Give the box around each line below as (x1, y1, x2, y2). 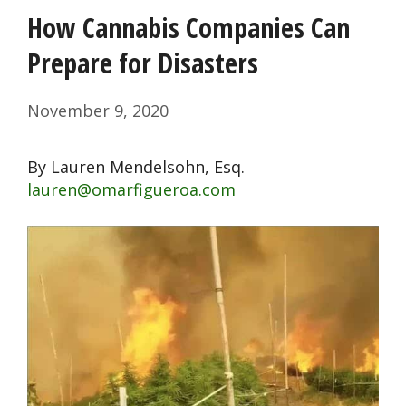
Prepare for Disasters (27, 44, 258, 82)
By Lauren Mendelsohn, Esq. (27, 156, 245, 179)
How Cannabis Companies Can (27, 9, 350, 47)
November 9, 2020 (27, 100, 169, 122)
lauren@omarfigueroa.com (27, 179, 236, 201)
